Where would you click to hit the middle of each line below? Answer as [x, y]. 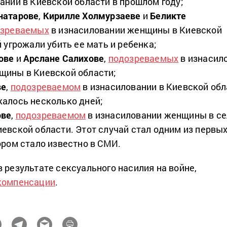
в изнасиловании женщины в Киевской [135, 30]
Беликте [168, 15]
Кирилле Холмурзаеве [92, 15]
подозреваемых [143, 58]
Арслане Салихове [64, 58]
